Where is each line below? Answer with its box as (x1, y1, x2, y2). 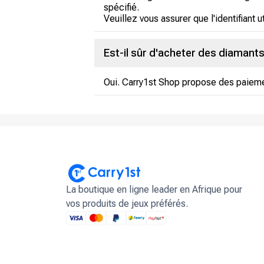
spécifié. (104, 2, 139, 13)
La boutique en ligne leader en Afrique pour (66, 184, 242, 196)
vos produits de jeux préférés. (66, 198, 188, 210)
